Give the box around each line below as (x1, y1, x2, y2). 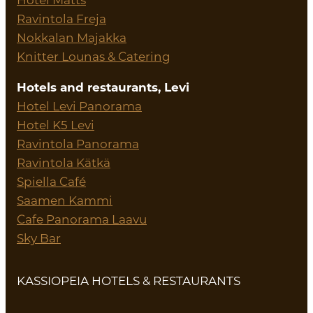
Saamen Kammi (17, 192, 112, 208)
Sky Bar (17, 230, 61, 246)
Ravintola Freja (17, 10, 106, 27)
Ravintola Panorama (17, 136, 139, 152)
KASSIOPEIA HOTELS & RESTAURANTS (17, 272, 240, 289)
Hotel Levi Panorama (17, 98, 142, 114)
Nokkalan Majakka (17, 29, 126, 45)
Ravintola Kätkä (17, 154, 110, 170)
